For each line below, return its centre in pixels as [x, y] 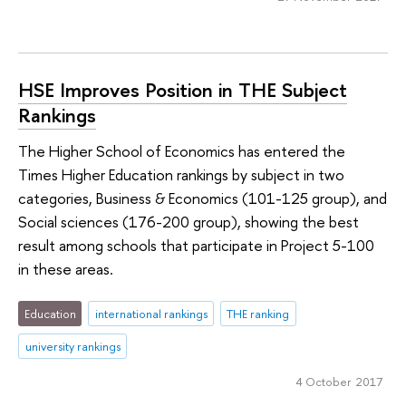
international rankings [151, 313]
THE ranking [258, 313]
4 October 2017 [338, 382]
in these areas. [66, 269]
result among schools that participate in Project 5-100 [196, 246]
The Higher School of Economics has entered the [182, 151]
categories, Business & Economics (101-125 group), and [203, 198]
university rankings [72, 346]
